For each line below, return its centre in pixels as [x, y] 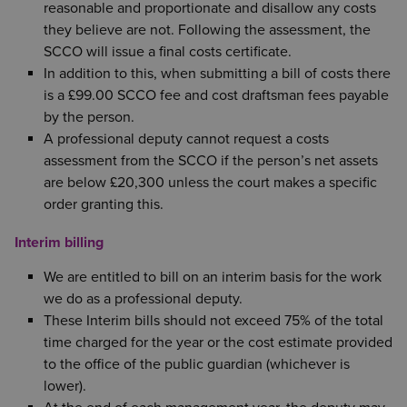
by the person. [89, 117]
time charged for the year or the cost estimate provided [218, 342]
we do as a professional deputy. [143, 298]
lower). [65, 386]
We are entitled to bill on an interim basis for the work [213, 277]
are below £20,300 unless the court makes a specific [210, 182]
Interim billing [59, 242]
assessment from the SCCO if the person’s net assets [211, 160]
